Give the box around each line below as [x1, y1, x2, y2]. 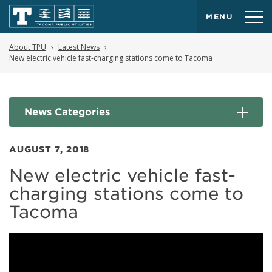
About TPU [9, 42, 46, 52]
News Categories [24, 106, 110, 118]
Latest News [58, 42, 100, 52]
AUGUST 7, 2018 [9, 144, 90, 154]
